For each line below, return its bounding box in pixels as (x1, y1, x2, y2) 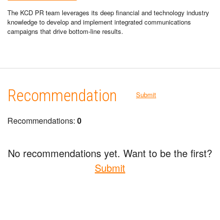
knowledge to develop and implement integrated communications (7, 17, 191, 27)
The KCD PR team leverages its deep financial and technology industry (7, 7, 209, 17)
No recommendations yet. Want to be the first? (8, 145, 212, 160)
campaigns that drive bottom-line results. (7, 26, 123, 36)
